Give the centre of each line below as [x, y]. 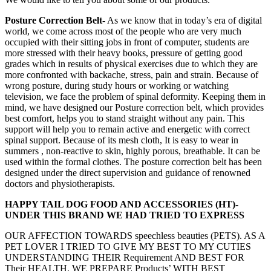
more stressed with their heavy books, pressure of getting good [124, 53]
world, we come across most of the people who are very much [123, 31]
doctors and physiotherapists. [60, 183]
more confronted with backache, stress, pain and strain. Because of [132, 74]
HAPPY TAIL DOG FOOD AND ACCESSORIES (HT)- [122, 204]
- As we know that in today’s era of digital [182, 20]
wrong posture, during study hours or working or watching [117, 85]
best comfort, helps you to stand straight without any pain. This [125, 118]
